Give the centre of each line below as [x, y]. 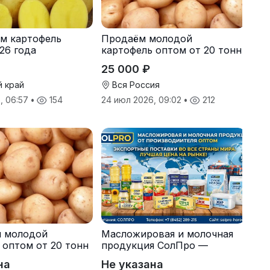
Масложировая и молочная [167, 234]
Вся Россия [134, 84]
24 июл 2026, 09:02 [142, 99]
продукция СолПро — [154, 246]
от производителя [146, 61]
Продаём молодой [146, 38]
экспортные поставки [155, 257]
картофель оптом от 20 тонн [171, 50]
